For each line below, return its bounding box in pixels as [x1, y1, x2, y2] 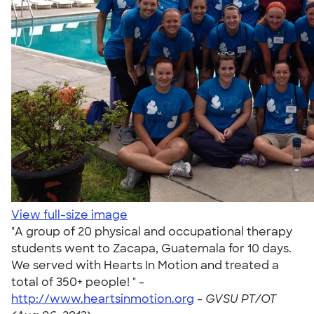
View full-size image [11, 207, 128, 222]
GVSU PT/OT [205, 292, 276, 306]
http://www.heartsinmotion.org [11, 292, 194, 306]
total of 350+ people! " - [11, 275, 144, 289]
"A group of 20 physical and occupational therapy [11, 224, 292, 239]
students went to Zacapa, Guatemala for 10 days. [11, 241, 292, 256]
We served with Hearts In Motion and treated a [11, 258, 279, 273]
